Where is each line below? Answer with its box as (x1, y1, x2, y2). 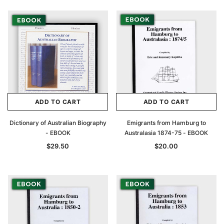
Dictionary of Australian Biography (9, 119, 106, 126)
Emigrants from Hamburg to (126, 119, 206, 126)
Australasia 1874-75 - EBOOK (124, 129, 208, 136)
